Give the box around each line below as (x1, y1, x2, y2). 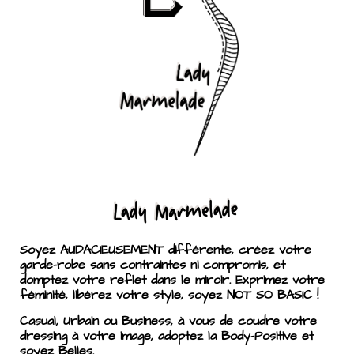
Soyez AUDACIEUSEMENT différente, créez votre (20, 241, 311, 259)
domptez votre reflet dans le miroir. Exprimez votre (20, 271, 325, 289)
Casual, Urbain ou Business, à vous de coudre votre (20, 312, 317, 330)
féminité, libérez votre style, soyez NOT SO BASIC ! (20, 286, 318, 304)
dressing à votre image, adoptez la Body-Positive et (20, 327, 314, 345)
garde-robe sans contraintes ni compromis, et (20, 256, 285, 274)
